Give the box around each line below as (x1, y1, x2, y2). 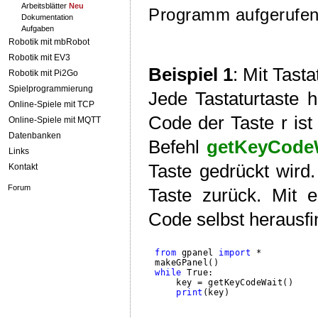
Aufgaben (21, 24, 54, 33)
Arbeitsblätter (21, 1, 69, 10)
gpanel (176, 247, 219, 258)
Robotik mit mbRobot (9, 37, 89, 47)
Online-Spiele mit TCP (9, 99, 94, 109)
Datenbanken (9, 131, 61, 141)
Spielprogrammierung (9, 84, 93, 94)
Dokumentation (21, 13, 73, 21)
